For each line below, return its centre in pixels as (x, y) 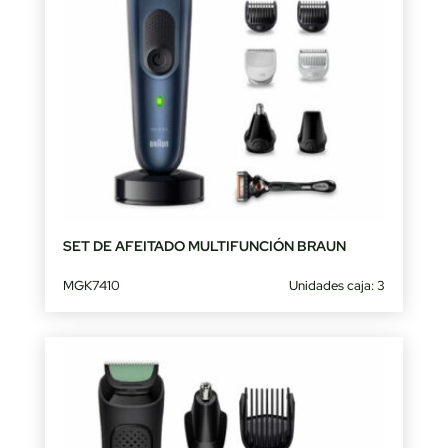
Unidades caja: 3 (337, 285)
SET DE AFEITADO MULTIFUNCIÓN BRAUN (204, 245)
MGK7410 (91, 285)
